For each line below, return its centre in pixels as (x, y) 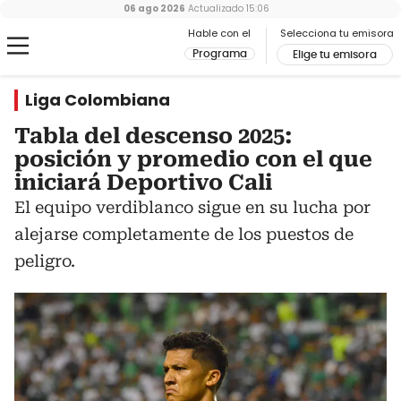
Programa (220, 54)
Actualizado (214, 9)
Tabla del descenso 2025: (154, 136)
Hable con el (219, 33)
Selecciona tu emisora (337, 33)
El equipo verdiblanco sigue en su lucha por (192, 207)
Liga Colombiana (98, 100)
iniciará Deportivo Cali (143, 183)
